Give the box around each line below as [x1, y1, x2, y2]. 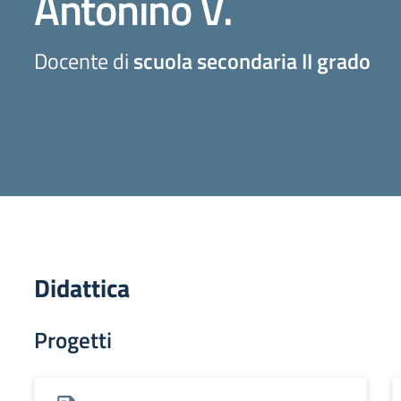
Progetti [34, 323, 112, 357]
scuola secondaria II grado [133, 44, 371, 77]
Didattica [34, 269, 130, 307]
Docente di [34, 44, 133, 77]
